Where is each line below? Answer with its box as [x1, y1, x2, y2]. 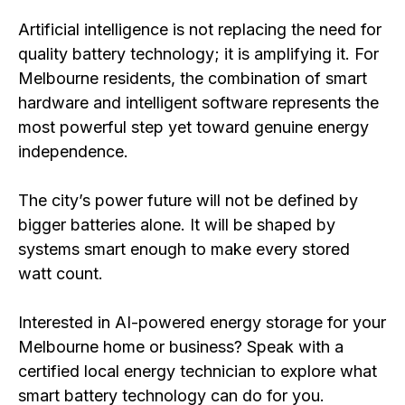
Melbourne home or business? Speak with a [18, 337, 344, 357]
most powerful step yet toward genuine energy [18, 118, 369, 137]
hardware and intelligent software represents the [18, 93, 379, 113]
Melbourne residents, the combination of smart [18, 69, 367, 89]
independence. [18, 142, 128, 162]
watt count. [18, 264, 103, 284]
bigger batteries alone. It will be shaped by [18, 215, 335, 235]
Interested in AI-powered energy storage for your [18, 313, 386, 333]
